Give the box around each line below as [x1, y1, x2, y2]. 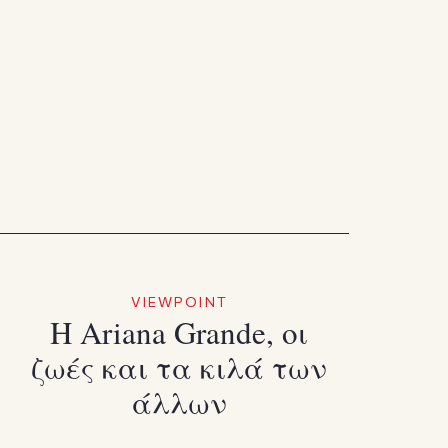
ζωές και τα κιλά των [31, 345, 328, 388]
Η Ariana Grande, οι [50, 310, 309, 353]
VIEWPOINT [130, 292, 228, 310]
